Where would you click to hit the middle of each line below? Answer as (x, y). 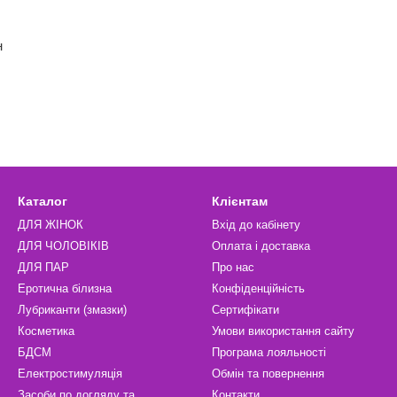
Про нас (233, 267)
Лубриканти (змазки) (72, 310)
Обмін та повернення (268, 374)
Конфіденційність (258, 288)
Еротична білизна (65, 288)
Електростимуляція (70, 374)
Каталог (43, 201)
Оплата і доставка (261, 246)
